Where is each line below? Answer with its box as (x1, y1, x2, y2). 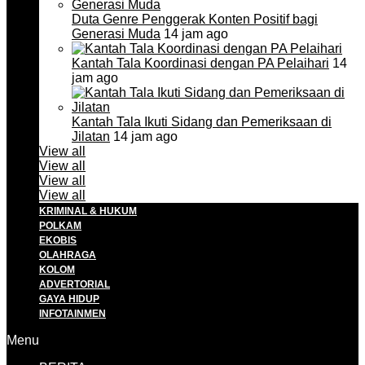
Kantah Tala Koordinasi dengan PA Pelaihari (72, 56, 329, 70)
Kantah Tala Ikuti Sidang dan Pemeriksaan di (72, 115, 332, 129)
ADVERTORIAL (39, 279, 110, 289)
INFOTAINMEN (39, 309, 106, 319)
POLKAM (39, 221, 81, 231)
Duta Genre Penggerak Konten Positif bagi (72, 12, 318, 26)
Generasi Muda (72, 27, 161, 41)
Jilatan (72, 130, 110, 143)
